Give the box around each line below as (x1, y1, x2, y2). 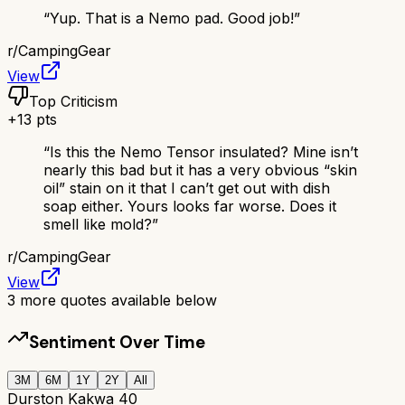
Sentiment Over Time (29, 330, 205, 353)
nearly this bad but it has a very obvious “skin (43, 160, 357, 179)
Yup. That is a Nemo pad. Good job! (50, 8, 294, 27)
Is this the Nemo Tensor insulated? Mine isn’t (50, 142, 358, 161)
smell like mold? (43, 214, 152, 233)
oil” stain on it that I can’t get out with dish (43, 178, 330, 197)
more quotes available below (15, 290, 217, 309)
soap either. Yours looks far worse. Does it (43, 196, 336, 215)
